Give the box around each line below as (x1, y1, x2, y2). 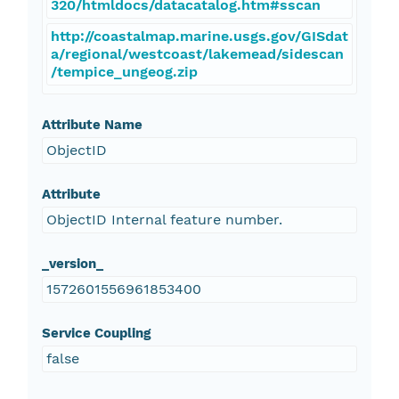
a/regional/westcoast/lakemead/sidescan (50, 45, 344, 63)
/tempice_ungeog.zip (50, 63, 198, 81)
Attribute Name (41, 117, 142, 134)
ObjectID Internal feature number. (45, 211, 282, 229)
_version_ (41, 256, 103, 273)
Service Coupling (41, 325, 151, 342)
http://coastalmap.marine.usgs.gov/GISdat (50, 28, 348, 45)
